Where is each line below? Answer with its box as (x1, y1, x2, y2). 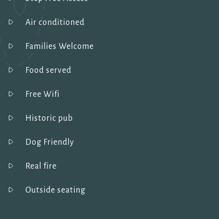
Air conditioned (25, 18, 85, 27)
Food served (25, 66, 71, 75)
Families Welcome (25, 42, 94, 51)
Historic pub (25, 114, 73, 123)
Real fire (25, 162, 57, 171)
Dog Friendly (25, 138, 74, 147)
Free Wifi (25, 90, 60, 99)
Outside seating (25, 186, 86, 195)
